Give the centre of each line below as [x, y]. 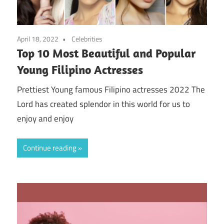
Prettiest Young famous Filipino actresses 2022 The [111, 89]
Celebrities [87, 39]
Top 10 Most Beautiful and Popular [106, 53]
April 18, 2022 [38, 39]
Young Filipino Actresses [80, 70]
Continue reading [50, 148]
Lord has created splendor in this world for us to [103, 104]
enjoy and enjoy [45, 118]
